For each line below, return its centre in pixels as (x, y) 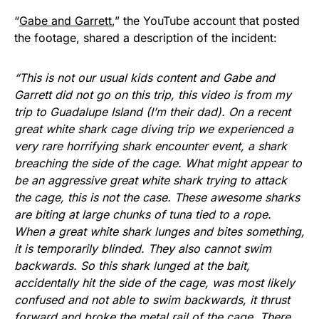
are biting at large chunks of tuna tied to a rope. (143, 214)
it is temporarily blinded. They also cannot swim (143, 249)
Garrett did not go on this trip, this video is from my (153, 95)
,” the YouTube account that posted (206, 21)
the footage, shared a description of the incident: (146, 38)
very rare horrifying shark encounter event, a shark (151, 146)
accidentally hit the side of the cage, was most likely (155, 283)
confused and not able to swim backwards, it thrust (152, 300)
